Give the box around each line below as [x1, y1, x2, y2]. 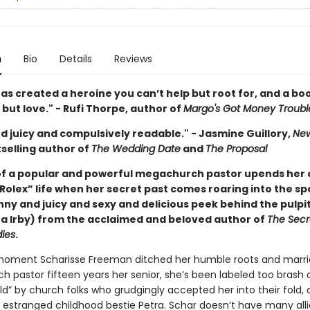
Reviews [113, 52, 152, 66]
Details [59, 52, 92, 66]
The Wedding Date [91, 142, 181, 156]
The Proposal [205, 142, 267, 156]
